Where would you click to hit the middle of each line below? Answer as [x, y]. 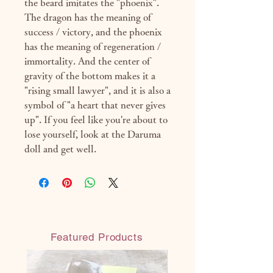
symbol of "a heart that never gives [95, 105]
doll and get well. [60, 149]
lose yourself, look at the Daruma [93, 134]
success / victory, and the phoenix [93, 32]
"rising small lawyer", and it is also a [97, 90]
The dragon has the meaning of [88, 17]
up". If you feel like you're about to [96, 120]
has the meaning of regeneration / [93, 47]
